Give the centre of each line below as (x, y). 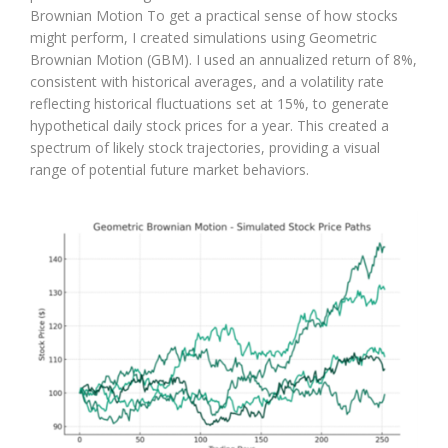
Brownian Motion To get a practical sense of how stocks (214, 16)
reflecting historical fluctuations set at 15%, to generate (209, 104)
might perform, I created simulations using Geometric (203, 38)
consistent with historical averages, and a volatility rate (207, 82)
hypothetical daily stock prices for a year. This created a (209, 126)
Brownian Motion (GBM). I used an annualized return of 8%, (223, 60)
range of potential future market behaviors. (169, 170)
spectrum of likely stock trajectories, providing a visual (205, 148)
